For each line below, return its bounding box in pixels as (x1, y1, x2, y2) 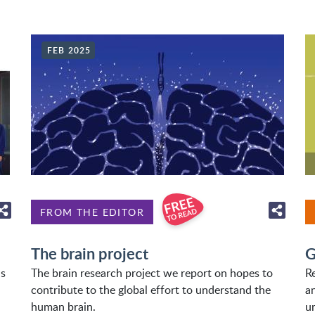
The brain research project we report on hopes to (31, 265, 273, 281)
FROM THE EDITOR (40, 205, 144, 219)
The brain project (31, 243, 148, 264)
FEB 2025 (47, 44, 91, 56)
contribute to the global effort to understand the (31, 282, 271, 297)
